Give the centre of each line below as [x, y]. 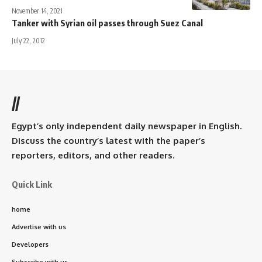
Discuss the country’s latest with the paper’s [108, 140]
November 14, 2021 [37, 11]
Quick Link [32, 184]
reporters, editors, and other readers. [93, 155]
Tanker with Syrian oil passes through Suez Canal [107, 23]
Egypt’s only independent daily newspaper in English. [127, 126]
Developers [30, 244]
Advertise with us [39, 227]
